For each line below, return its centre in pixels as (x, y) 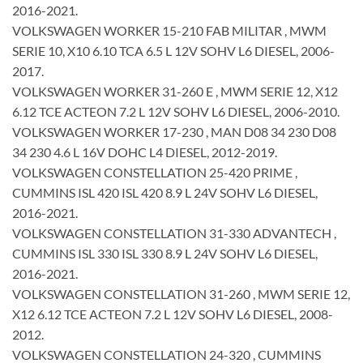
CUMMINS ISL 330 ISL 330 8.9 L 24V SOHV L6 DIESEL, (165, 253)
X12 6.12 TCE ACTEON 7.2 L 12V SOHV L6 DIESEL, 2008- (173, 314)
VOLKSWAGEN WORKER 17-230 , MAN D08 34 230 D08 (174, 131)
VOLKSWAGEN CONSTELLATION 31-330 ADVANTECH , (174, 233)
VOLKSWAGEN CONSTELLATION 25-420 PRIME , (155, 172)
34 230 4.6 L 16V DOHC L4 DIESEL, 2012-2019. (145, 152)
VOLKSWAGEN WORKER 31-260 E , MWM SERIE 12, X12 (175, 91)
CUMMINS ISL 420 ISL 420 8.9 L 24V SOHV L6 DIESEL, (165, 192)
